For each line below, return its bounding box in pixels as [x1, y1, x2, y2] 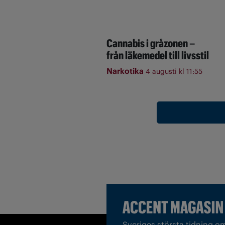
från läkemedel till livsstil [106, 49, 209, 62]
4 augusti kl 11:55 [146, 67, 202, 76]
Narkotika [106, 66, 146, 76]
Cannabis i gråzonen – [106, 37, 195, 50]
